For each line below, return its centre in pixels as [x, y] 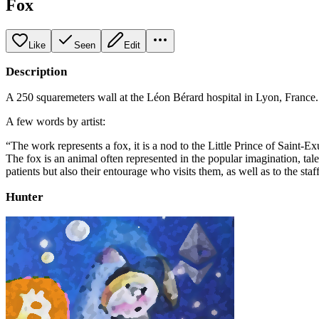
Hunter [25, 197]
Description [36, 71]
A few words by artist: [56, 121]
